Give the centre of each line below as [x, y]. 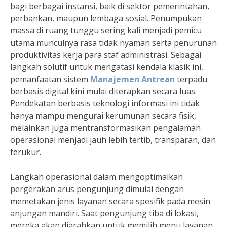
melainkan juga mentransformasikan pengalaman [105, 128]
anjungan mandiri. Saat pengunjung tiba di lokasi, [104, 214]
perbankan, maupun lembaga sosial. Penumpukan [106, 18]
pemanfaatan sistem [50, 79]
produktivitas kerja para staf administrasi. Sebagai [106, 55]
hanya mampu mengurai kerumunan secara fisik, [103, 116]
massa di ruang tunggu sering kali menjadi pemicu [106, 31]
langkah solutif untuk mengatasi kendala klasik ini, [107, 67]
